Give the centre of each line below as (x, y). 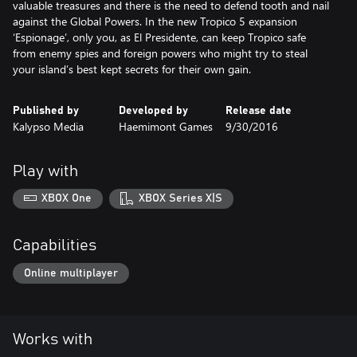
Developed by (154, 110)
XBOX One (67, 199)
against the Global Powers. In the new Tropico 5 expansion (155, 21)
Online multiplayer (71, 273)
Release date (258, 110)
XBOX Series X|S (180, 199)
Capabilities (55, 246)
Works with (53, 339)
